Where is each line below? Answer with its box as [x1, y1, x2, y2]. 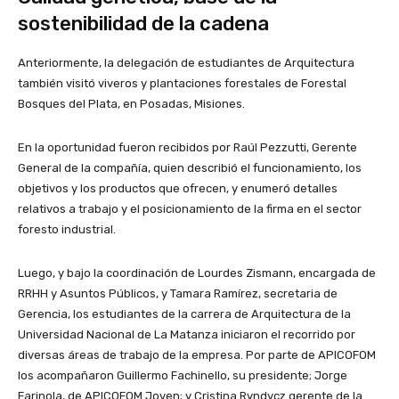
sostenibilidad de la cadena [18, 12, 269, 37]
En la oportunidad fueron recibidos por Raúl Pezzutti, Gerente [18, 141, 357, 155]
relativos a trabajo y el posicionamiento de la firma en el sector [18, 202, 362, 216]
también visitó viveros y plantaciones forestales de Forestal [18, 77, 346, 91]
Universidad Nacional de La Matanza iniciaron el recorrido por [18, 328, 355, 342]
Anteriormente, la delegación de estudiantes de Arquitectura [18, 56, 354, 70]
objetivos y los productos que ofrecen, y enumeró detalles [18, 182, 338, 196]
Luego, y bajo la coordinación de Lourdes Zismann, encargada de [18, 266, 376, 281]
